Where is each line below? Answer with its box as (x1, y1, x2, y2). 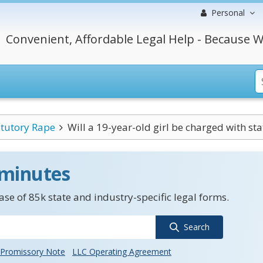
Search (183, 221, 210, 232)
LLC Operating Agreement (72, 246, 171, 257)
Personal (211, 7, 245, 18)
